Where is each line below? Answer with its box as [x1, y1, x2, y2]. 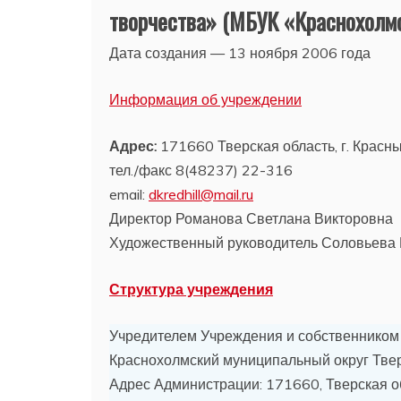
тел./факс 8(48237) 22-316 [109, 161, 293, 179]
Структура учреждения [109, 280, 273, 298]
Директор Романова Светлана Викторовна [109, 209, 393, 227]
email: [109, 185, 149, 203]
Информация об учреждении [109, 90, 302, 108]
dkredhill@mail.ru [149, 185, 253, 203]
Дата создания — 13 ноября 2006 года [109, 44, 371, 62]
